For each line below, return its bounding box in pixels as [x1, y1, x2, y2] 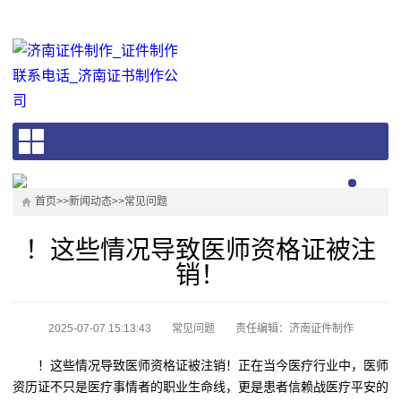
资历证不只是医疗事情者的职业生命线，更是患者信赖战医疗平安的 [13, 380, 388, 394]
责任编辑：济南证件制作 [235, 322, 354, 335]
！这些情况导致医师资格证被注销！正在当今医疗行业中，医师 [13, 358, 388, 372]
